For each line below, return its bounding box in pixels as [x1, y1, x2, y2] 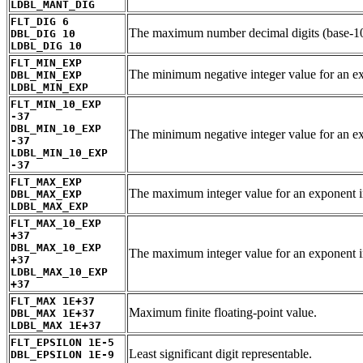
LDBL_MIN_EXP [11, 80, 88, 93]
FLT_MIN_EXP [11, 56, 82, 69]
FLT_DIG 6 [11, 15, 69, 28]
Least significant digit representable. [129, 346, 312, 361]
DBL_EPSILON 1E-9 [11, 348, 114, 361]
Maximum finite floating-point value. [129, 305, 317, 319]
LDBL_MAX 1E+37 [11, 318, 101, 331]
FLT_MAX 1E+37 [11, 294, 95, 307]
